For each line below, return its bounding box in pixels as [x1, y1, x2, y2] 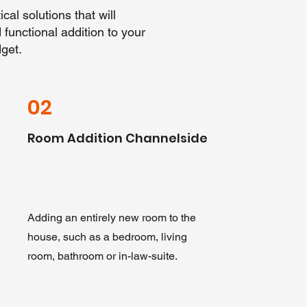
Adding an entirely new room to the [27, 211, 196, 224]
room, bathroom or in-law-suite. [27, 249, 177, 262]
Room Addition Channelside [27, 130, 208, 147]
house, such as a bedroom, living [27, 230, 187, 243]
